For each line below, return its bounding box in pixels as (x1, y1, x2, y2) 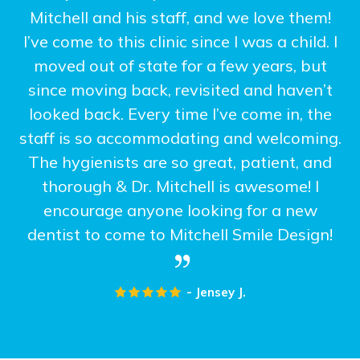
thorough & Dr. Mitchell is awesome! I (41, 176, 319, 197)
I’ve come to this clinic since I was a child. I (22, 31, 337, 52)
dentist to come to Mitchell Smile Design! (27, 224, 333, 245)
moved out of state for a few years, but (33, 55, 327, 76)
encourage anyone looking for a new (43, 200, 317, 221)
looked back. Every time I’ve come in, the (28, 104, 332, 125)
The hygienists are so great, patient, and (28, 152, 332, 173)
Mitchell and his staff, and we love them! (29, 7, 331, 28)
